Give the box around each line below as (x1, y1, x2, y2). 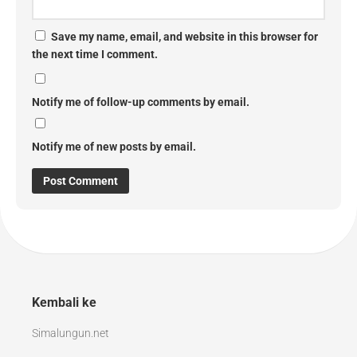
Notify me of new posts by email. (32, 140, 196, 153)
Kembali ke (32, 295, 96, 310)
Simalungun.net (32, 327, 109, 339)
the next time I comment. (32, 48, 158, 61)
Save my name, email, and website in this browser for (51, 30, 318, 43)
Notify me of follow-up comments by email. (32, 96, 249, 108)
